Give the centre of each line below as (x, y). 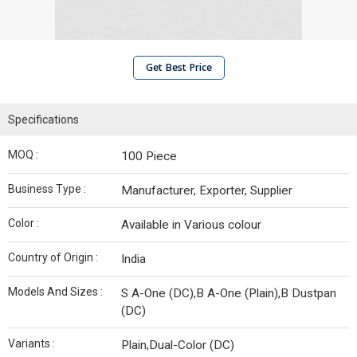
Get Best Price (178, 67)
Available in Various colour (191, 225)
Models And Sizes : (55, 292)
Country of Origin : (53, 257)
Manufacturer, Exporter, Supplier (207, 190)
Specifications (43, 120)
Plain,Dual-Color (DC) (178, 345)
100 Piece (149, 156)
